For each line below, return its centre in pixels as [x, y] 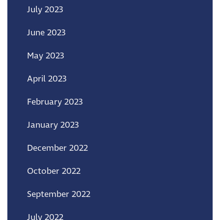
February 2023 [55, 102]
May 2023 [46, 56]
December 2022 [57, 148]
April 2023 [47, 79]
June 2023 [46, 33]
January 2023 [53, 125]
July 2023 [45, 10]
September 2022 [59, 194]
